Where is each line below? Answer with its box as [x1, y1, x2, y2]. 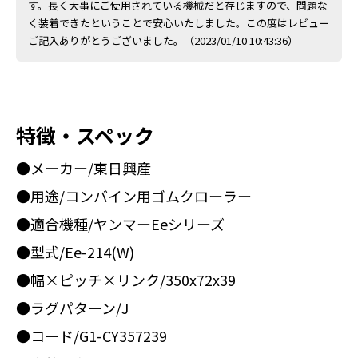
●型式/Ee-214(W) [16, 241, 134, 262]
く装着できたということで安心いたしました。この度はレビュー [28, 14, 329, 30]
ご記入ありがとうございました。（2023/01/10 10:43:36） [28, 32, 298, 48]
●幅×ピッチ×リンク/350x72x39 [16, 268, 236, 290]
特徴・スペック [16, 120, 154, 149]
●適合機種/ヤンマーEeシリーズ [16, 213, 225, 234]
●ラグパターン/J [16, 296, 129, 318]
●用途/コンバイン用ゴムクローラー [16, 185, 252, 206]
